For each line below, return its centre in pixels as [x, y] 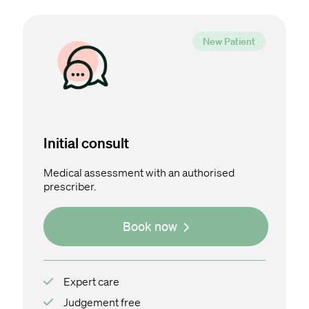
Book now [150, 227]
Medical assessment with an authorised [139, 173]
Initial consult [86, 143]
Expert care [91, 282]
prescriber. [70, 187]
